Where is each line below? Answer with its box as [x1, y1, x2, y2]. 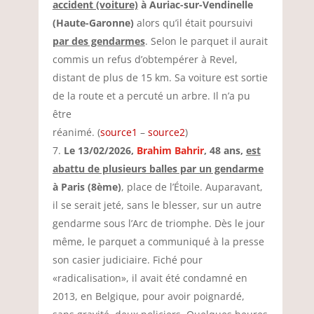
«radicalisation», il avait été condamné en [52, 271, 247, 285]
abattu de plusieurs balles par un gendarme [52, 162, 264, 175]
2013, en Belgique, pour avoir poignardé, [52, 289, 245, 303]
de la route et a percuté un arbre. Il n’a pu [52, 89, 250, 102]
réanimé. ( [52, 125, 100, 139]
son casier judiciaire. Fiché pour [52, 253, 203, 266]
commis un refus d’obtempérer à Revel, [52, 53, 238, 66]
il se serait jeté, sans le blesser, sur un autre [52, 198, 261, 212]
